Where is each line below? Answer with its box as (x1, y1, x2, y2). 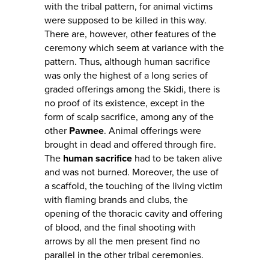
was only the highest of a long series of (44, 70, 208, 82)
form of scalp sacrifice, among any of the (44, 111, 214, 124)
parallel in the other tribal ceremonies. (44, 249, 204, 262)
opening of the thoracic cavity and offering (44, 208, 223, 220)
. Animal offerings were (104, 125, 201, 138)
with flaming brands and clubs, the (44, 194, 188, 207)
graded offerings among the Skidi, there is (44, 83, 220, 96)
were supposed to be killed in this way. (44, 14, 207, 27)
